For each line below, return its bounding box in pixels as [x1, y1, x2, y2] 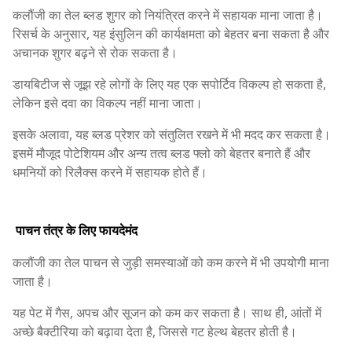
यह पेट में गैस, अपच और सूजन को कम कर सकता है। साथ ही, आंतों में [13, 304, 321, 322]
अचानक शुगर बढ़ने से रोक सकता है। [13, 44, 178, 62]
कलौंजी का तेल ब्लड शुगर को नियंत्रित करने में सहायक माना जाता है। [13, 6, 323, 24]
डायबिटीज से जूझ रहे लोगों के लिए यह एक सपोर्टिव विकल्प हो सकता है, [13, 75, 326, 93]
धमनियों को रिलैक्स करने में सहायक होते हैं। [13, 163, 207, 181]
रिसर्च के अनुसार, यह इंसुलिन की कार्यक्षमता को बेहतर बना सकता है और [13, 25, 329, 43]
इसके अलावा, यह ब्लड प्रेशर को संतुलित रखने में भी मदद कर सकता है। [13, 126, 331, 144]
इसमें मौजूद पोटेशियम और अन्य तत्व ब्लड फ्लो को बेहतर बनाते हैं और [13, 145, 310, 163]
